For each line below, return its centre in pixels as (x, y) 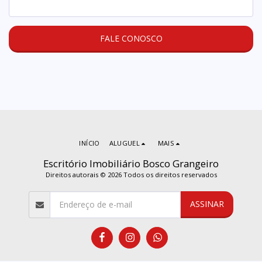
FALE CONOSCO (131, 39)
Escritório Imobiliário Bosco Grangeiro (131, 163)
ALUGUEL (125, 143)
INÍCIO (89, 143)
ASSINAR (207, 204)
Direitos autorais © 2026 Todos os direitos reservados (131, 174)
